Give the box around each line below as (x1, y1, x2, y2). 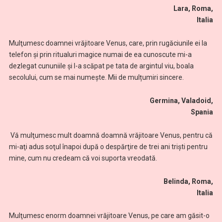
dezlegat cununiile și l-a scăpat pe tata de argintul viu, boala (8, 62, 194, 70)
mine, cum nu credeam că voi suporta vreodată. (8, 154, 157, 162)
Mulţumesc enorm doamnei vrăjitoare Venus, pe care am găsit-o (8, 212, 210, 220)
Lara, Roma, (25, 4, 214, 13)
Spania (191, 108, 214, 116)
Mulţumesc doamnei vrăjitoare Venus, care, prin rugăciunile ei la (8, 39, 207, 48)
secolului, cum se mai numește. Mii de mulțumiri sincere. (8, 73, 184, 82)
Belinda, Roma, (164, 177, 214, 185)
